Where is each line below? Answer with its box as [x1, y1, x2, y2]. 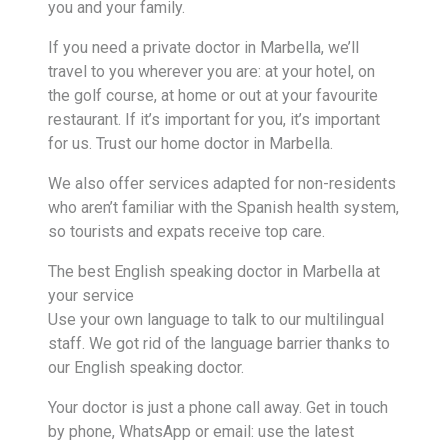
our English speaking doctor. [48, 358, 244, 377]
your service [48, 286, 134, 305]
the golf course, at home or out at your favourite [48, 86, 378, 105]
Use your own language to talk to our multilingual [48, 310, 384, 329]
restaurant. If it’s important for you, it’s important [48, 110, 380, 129]
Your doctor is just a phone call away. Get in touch [48, 398, 388, 417]
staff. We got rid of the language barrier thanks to [48, 334, 390, 353]
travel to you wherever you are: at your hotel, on [48, 62, 375, 81]
